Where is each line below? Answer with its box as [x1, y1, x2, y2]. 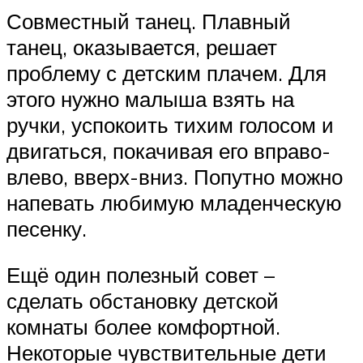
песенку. [6, 215, 87, 241]
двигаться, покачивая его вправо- [6, 137, 331, 164]
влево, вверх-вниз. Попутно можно [6, 163, 343, 190]
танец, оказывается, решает [6, 33, 277, 60]
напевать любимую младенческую [6, 189, 342, 216]
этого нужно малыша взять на [6, 85, 294, 112]
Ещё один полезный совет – [6, 262, 275, 288]
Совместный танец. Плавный [6, 7, 291, 34]
